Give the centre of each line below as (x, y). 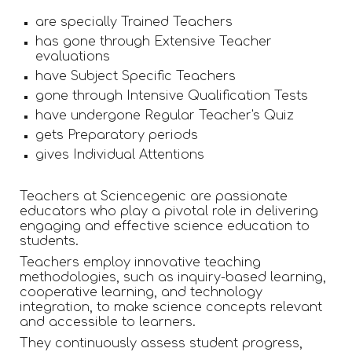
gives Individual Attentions (120, 155)
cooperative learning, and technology (141, 293)
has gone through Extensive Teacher (154, 42)
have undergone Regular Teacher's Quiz (165, 116)
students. (49, 242)
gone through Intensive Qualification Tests (172, 96)
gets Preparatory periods (119, 136)
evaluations (73, 57)
